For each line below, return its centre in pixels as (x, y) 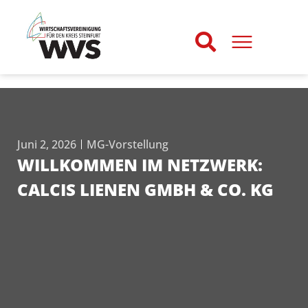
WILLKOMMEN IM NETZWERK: (140, 165)
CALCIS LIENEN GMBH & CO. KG (145, 190)
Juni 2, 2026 (47, 145)
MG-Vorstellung (128, 145)
